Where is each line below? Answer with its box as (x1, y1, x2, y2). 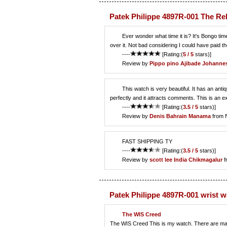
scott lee (149, 156, 172, 163)
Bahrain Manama (166, 112, 211, 119)
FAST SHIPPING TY (122, 138, 172, 144)
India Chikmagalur (174, 156, 222, 163)
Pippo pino (149, 60, 179, 66)
